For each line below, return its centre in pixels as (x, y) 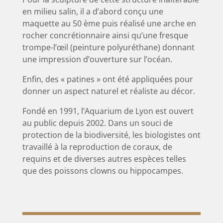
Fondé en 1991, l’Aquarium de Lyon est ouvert (108, 111)
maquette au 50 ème (61, 23)
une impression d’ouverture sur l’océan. (97, 59)
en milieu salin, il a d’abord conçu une (93, 11)
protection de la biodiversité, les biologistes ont (111, 135)
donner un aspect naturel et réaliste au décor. (109, 91)
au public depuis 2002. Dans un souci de (97, 123)
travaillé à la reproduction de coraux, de (97, 147)
